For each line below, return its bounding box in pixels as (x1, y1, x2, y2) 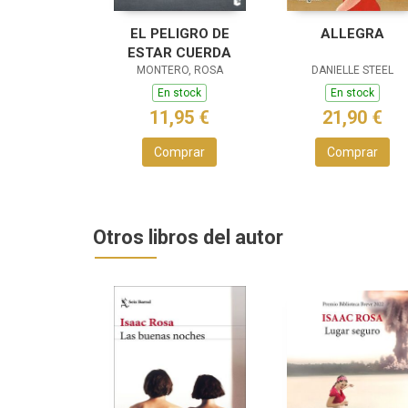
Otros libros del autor (93, 226, 283, 249)
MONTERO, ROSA (136, 64, 223, 76)
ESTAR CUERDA (127, 45, 231, 61)
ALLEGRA (321, 25, 384, 42)
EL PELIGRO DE (129, 25, 229, 42)
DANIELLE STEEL (311, 64, 393, 76)
